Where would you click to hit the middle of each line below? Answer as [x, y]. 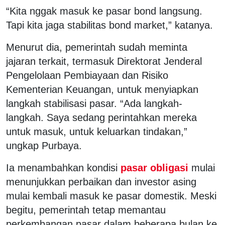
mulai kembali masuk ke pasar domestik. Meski [111, 196]
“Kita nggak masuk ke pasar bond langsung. [104, 11]
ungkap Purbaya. [44, 145]
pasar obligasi [154, 167]
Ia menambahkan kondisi [62, 167]
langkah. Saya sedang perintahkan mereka [101, 117]
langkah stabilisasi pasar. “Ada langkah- [94, 103]
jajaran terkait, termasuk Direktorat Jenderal [104, 61]
